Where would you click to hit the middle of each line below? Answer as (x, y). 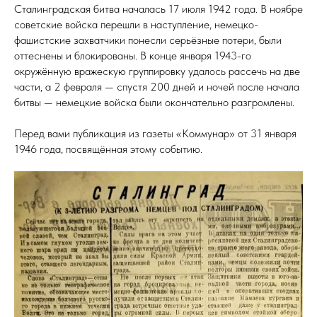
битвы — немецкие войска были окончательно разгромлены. (154, 102)
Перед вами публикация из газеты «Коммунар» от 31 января (155, 133)
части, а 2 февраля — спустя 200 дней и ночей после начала (157, 86)
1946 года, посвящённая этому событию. (108, 149)
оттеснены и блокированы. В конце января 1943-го (133, 55)
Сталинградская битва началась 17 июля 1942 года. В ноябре (158, 8)
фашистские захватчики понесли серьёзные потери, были (148, 40)
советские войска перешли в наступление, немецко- (136, 24)
